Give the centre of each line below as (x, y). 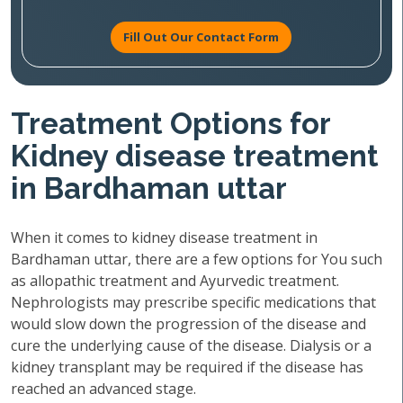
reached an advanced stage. (103, 389)
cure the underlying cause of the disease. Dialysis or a (191, 345)
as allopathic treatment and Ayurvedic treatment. (175, 281)
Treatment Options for (170, 124)
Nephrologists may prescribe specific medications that (193, 302)
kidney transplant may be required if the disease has (187, 367)
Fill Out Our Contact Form (201, 37)
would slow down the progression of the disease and (188, 324)
